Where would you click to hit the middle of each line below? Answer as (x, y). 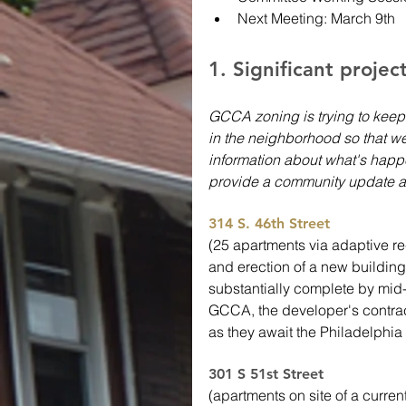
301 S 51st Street (268, 374)
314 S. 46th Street (269, 223)
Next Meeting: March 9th (316, 18)
